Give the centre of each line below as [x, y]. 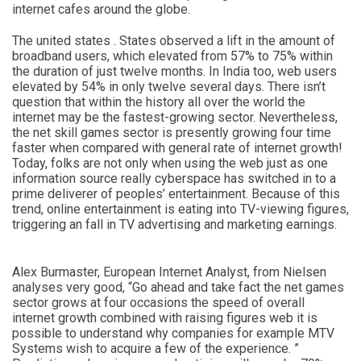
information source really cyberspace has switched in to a [174, 178]
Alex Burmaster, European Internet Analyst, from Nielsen [169, 272]
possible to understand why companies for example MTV [173, 333]
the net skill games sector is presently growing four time [172, 132]
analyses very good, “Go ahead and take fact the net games [178, 287]
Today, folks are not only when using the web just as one [170, 163]
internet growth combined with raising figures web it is [165, 317]
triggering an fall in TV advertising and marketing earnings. [174, 224]
